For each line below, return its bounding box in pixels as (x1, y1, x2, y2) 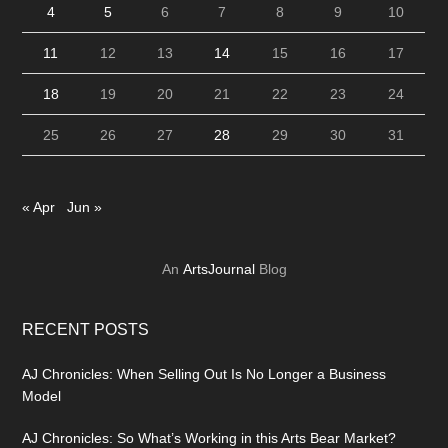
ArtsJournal (182, 261, 255, 278)
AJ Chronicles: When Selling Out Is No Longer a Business (22, 366, 387, 383)
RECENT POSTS (22, 321, 150, 339)
